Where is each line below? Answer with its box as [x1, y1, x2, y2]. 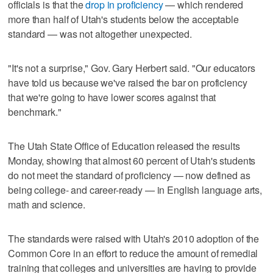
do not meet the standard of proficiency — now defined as [8, 168, 250, 182]
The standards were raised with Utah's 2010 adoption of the [8, 231, 260, 246]
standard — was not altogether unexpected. [8, 26, 192, 41]
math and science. [8, 197, 85, 211]
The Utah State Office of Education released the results [8, 138, 240, 153]
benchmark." [8, 104, 62, 119]
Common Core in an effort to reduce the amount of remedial [8, 246, 258, 260]
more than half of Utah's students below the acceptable [8, 12, 239, 26]
